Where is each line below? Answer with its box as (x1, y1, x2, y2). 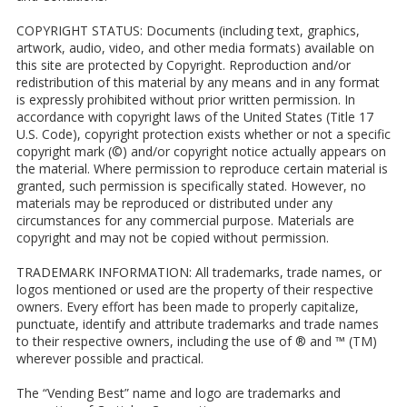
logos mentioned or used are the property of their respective (16, 281, 373, 298)
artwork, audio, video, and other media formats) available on (16, 39, 374, 56)
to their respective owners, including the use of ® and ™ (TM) (16, 333, 377, 350)
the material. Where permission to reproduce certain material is (16, 160, 388, 177)
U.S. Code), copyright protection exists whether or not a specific (16, 125, 391, 143)
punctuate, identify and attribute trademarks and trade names (16, 315, 379, 333)
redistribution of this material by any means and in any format (16, 74, 380, 91)
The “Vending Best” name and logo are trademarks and (16, 384, 341, 402)
